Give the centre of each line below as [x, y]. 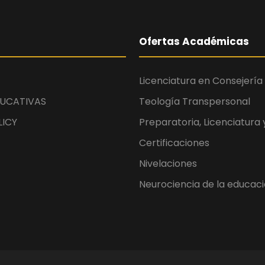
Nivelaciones [168, 164]
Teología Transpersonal [195, 101]
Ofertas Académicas [194, 41]
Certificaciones [174, 143]
